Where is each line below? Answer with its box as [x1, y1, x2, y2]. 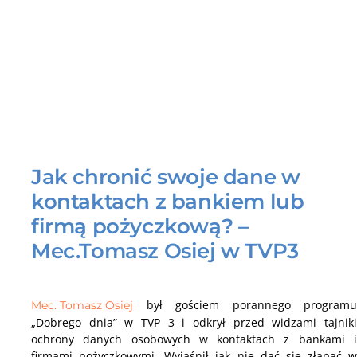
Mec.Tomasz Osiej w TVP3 [31, 238, 299, 265]
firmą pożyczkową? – [31, 214, 249, 240]
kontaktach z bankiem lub [31, 189, 304, 215]
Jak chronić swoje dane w [31, 164, 300, 190]
